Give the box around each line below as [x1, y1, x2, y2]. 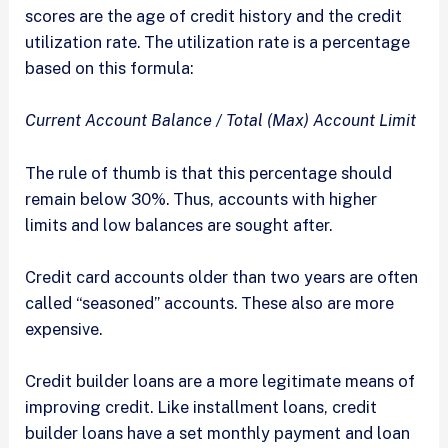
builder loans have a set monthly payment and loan [25, 423, 411, 444]
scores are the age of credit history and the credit [25, 6, 403, 27]
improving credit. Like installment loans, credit [25, 397, 378, 418]
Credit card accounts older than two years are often [25, 266, 419, 287]
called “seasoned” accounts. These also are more [25, 292, 395, 313]
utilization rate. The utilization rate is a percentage [25, 32, 411, 53]
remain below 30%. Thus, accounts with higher [25, 188, 378, 209]
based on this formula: [25, 58, 194, 79]
